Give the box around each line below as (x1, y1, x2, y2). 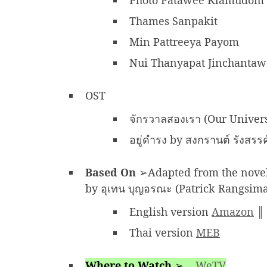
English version (129, 204, 212, 219)
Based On (85, 165, 139, 180)
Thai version (129, 225, 196, 240)
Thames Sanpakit (129, 14, 221, 29)
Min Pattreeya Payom (129, 35, 242, 49)
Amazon (212, 204, 254, 219)
